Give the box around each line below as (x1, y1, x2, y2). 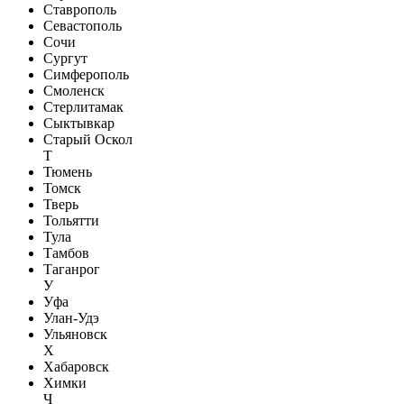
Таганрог (43, 261, 100, 277)
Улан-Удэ (43, 309, 99, 326)
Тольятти (43, 212, 99, 228)
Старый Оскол (43, 131, 133, 147)
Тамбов (43, 244, 89, 261)
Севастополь (43, 17, 122, 33)
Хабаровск (43, 358, 109, 374)
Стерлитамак (43, 98, 124, 115)
